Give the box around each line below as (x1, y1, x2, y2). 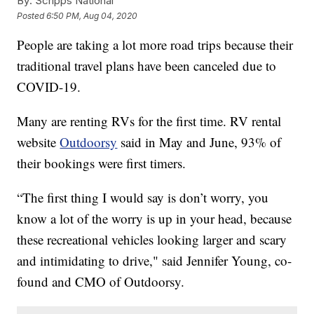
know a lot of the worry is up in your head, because (17, 210, 292, 228)
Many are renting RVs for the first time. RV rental (17, 112, 282, 130)
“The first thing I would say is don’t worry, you (17, 189, 269, 207)
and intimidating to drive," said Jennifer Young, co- (17, 252, 292, 270)
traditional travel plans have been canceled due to (17, 57, 277, 75)
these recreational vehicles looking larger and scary (17, 231, 287, 249)
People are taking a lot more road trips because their (17, 36, 294, 54)
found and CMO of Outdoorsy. (17, 273, 185, 291)
